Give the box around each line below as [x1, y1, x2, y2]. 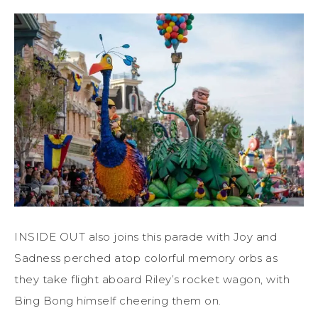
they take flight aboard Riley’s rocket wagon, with [14, 273, 290, 287]
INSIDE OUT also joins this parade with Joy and [14, 230, 277, 244]
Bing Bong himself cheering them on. [14, 294, 221, 308]
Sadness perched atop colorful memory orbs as [14, 251, 278, 265]
